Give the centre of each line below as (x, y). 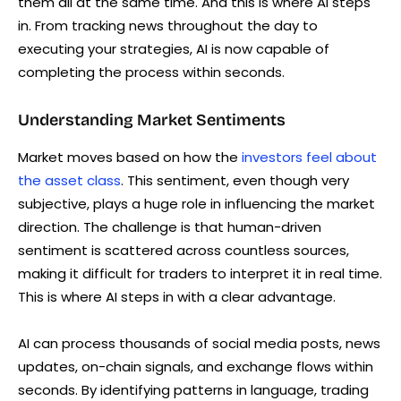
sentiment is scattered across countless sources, (183, 251)
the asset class (69, 181)
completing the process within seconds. (151, 73)
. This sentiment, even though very (235, 181)
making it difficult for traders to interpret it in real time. (200, 274)
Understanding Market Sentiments (152, 120)
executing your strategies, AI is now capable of (174, 49)
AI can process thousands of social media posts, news (199, 344)
